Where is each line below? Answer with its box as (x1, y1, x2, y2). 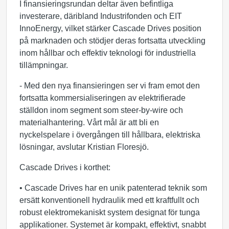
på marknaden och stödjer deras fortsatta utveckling (19, 36, 205, 45)
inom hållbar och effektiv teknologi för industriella (19, 49, 196, 57)
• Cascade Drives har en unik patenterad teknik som (19, 184, 207, 192)
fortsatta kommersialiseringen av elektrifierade (19, 94, 186, 102)
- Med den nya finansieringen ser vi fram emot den (19, 81, 200, 90)
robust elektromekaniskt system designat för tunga (19, 208, 200, 217)
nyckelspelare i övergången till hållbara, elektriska (19, 130, 200, 139)
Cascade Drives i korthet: (19, 163, 110, 172)
